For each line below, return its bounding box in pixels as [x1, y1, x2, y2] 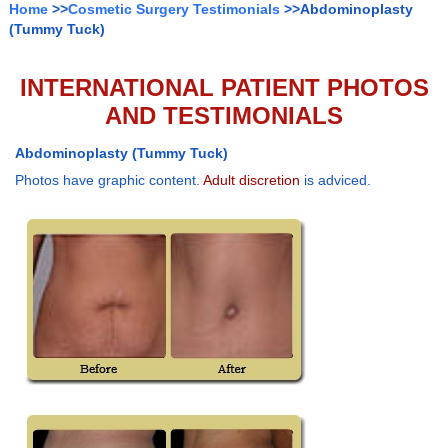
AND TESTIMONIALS [105, 102, 343, 130]
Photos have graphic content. [15, 172, 203, 189]
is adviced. [300, 172, 371, 189]
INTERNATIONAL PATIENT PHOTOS [19, 74, 429, 102]
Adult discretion [203, 172, 300, 189]
